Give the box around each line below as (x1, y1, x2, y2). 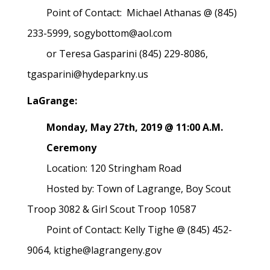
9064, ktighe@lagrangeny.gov (27, 243, 164, 257)
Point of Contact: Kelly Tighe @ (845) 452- (27, 223, 232, 236)
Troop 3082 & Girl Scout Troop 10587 (27, 202, 196, 216)
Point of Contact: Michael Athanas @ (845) (27, 6, 237, 19)
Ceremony (27, 141, 96, 154)
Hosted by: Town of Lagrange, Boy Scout (27, 182, 231, 195)
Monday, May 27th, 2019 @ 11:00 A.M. (27, 121, 223, 134)
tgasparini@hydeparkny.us (27, 67, 148, 81)
